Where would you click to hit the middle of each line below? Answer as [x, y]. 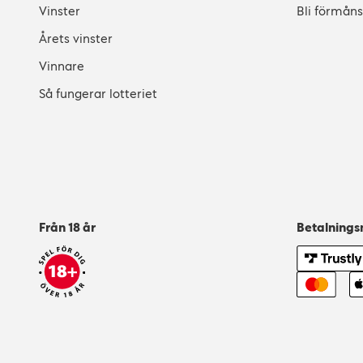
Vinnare [62, 66]
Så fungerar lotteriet [98, 94]
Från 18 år [67, 227]
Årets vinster [76, 38]
